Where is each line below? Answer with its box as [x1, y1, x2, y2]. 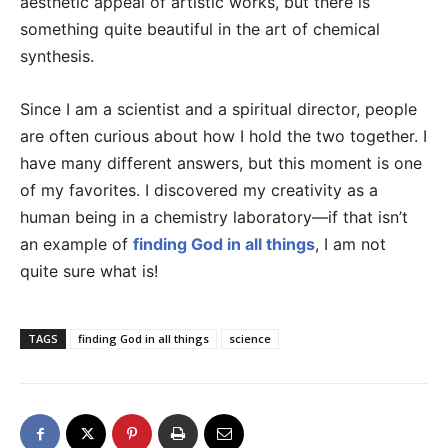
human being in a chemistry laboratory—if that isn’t [20, 207, 408, 227]
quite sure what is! [20, 261, 158, 281]
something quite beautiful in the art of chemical [20, 19, 380, 39]
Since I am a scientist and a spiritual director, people [20, 99, 417, 119]
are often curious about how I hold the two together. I [20, 126, 427, 146]
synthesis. [20, 46, 94, 66]
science [229, 331, 271, 346]
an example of [20, 234, 133, 254]
